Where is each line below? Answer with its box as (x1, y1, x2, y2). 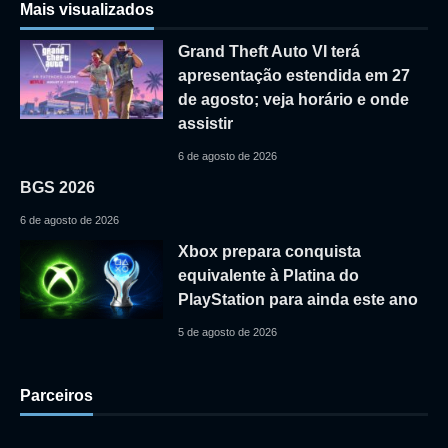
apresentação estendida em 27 (177, 67, 410, 85)
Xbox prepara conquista (177, 243, 361, 261)
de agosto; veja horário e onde (177, 91, 409, 109)
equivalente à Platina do (177, 267, 359, 285)
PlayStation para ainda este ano (177, 291, 418, 309)
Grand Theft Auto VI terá (177, 43, 360, 61)
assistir (177, 115, 233, 133)
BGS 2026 (20, 179, 95, 197)
